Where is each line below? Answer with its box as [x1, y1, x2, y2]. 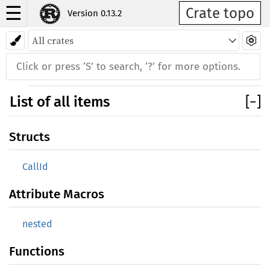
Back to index [105, 37, 165, 49]
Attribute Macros [9, 187, 104, 202]
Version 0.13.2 [67, 8, 122, 19]
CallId [22, 161, 48, 172]
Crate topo [186, 5, 254, 22]
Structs [9, 130, 50, 145]
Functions [9, 244, 64, 259]
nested [22, 218, 52, 230]
